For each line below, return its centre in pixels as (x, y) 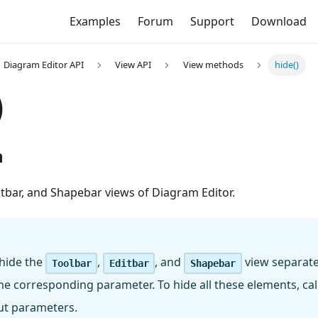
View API (133, 65)
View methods (213, 65)
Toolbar (71, 263)
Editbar (129, 263)
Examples (95, 21)
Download (279, 21)
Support (212, 21)
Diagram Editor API (43, 65)
